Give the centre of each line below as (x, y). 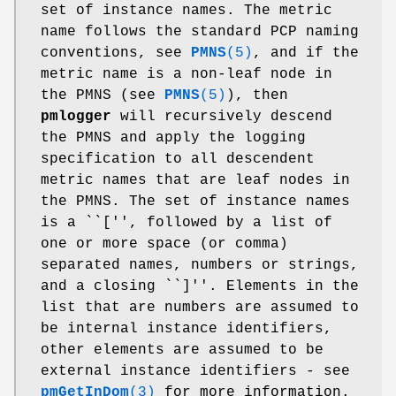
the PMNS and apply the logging (173, 138)
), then (257, 96)
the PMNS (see (103, 96)
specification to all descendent (178, 160)
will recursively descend (222, 117)
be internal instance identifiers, (187, 329)
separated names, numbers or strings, (200, 266)
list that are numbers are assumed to (200, 308)
